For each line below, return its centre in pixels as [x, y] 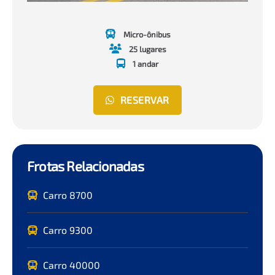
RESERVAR [145, 99]
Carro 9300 [68, 230]
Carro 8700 [68, 195]
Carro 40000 [72, 265]
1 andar [145, 64]
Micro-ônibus [147, 34]
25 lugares [147, 49]
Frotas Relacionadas [85, 165]
